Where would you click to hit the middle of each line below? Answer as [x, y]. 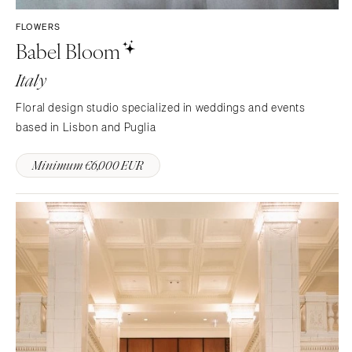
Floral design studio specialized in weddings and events [161, 108]
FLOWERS [38, 27]
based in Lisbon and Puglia [86, 127]
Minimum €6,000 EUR [88, 165]
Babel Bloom [68, 51]
